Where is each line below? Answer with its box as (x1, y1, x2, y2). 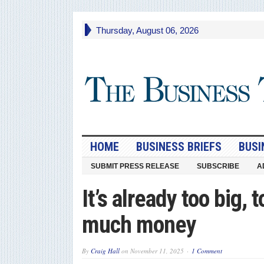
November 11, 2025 (130, 246, 184, 255)
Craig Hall (90, 246, 120, 255)
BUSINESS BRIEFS (136, 139, 222, 154)
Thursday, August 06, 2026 (95, 25, 199, 35)
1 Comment (191, 246, 222, 255)
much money (81, 210, 196, 239)
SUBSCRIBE (196, 161, 239, 170)
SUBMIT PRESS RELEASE (90, 161, 179, 170)
